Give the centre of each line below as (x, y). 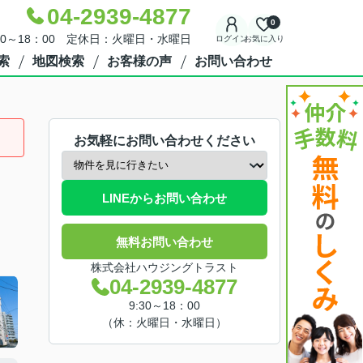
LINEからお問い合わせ (164, 198)
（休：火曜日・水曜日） (164, 322)
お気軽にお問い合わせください (164, 141)
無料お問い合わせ (164, 241)
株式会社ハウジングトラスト (164, 267)
